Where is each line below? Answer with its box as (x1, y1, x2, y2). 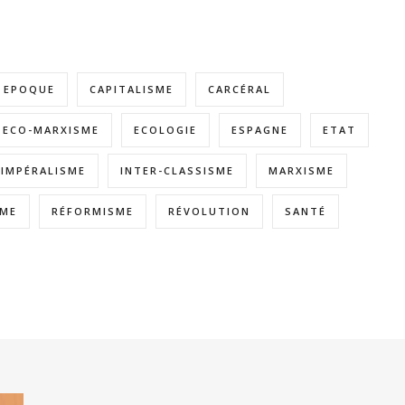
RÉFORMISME (52, 204, 134, 218)
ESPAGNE (231, 123, 288, 137)
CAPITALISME (89, 82, 174, 96)
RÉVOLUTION (168, 204, 250, 218)
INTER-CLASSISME (120, 164, 234, 177)
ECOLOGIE (134, 123, 197, 137)
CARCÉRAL (208, 82, 271, 96)
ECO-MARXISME (3, 123, 99, 137)
